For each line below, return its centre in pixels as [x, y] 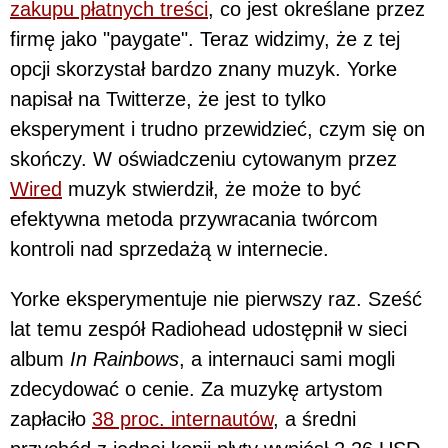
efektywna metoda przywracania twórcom [194, 218]
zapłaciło [51, 418]
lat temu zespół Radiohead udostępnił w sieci [208, 328]
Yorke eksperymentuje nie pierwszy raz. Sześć [216, 298]
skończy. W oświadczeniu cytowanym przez [203, 158]
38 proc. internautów [182, 418]
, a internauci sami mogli [287, 358]
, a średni [314, 418]
